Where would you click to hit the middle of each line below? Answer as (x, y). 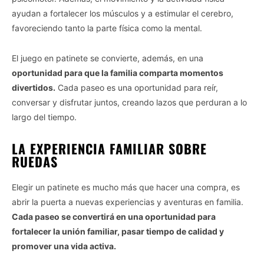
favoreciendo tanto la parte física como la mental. (107, 28)
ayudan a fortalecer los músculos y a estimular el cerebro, (123, 13)
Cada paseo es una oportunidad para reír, (137, 87)
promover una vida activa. (64, 246)
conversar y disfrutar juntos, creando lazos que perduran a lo (129, 102)
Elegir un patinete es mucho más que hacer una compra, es (126, 187)
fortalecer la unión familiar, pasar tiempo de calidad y (118, 231)
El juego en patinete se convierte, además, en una (108, 58)
